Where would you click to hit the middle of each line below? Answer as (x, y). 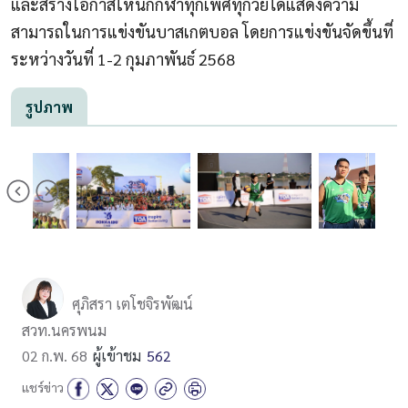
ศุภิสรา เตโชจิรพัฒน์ (133, 303)
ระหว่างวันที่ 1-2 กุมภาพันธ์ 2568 (125, 58)
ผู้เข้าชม (117, 355)
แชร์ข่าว (43, 387)
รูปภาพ (49, 107)
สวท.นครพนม (64, 330)
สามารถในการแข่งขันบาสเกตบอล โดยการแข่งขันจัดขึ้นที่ (202, 31)
